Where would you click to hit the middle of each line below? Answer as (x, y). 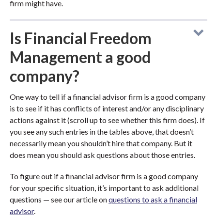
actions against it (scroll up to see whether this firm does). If (107, 120)
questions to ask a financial (153, 199)
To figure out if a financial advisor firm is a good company (104, 176)
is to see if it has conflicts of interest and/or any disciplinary (107, 108)
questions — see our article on (59, 199)
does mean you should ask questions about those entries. (102, 155)
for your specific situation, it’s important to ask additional (104, 188)
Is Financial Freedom (81, 38)
